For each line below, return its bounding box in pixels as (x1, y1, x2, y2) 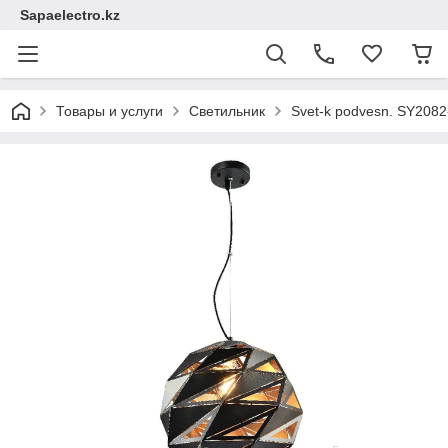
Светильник (189, 103, 265, 119)
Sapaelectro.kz (20, 7, 120, 23)
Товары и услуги (56, 103, 163, 119)
